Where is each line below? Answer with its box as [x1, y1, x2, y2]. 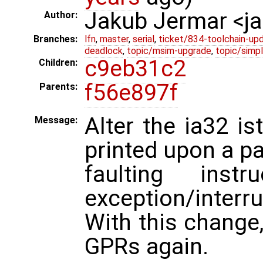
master [100, 33, 129, 45]
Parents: [39, 81, 77, 93]
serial [133, 33, 154, 45]
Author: [44, 9, 77, 21]
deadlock [85, 45, 123, 57]
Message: [35, 114, 77, 126]
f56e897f [85, 79, 178, 107]
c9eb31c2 [85, 55, 186, 83]
